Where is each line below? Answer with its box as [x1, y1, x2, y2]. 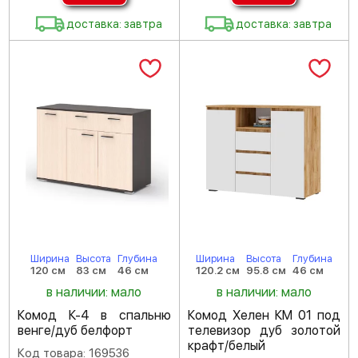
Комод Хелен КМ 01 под [187, 308, 340, 323]
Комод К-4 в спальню [18, 308, 171, 323]
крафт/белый [187, 338, 265, 353]
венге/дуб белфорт [18, 323, 133, 338]
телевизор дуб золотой [187, 323, 340, 338]
